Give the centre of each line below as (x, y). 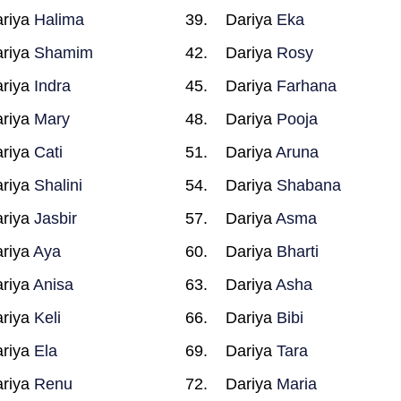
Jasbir (55, 218)
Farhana (307, 86)
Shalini (58, 185)
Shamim (63, 53)
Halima (59, 20)
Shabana (309, 185)
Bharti (298, 252)
